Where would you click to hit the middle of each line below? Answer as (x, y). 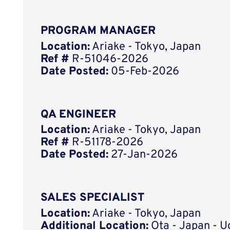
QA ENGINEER (79, 114)
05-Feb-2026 (144, 72)
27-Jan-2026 (143, 155)
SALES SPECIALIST (93, 198)
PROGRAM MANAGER (98, 31)
